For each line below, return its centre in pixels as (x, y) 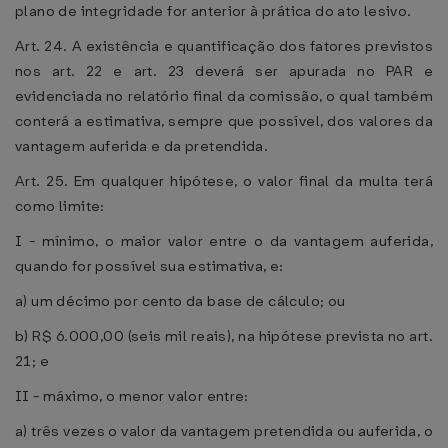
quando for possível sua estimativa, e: (149, 266)
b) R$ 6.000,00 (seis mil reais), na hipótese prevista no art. (224, 336)
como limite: (60, 206)
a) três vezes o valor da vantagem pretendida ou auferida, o (224, 431)
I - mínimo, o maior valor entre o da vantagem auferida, (224, 241)
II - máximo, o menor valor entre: (132, 396)
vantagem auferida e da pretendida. (142, 146)
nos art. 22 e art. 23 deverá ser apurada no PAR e (224, 71)
